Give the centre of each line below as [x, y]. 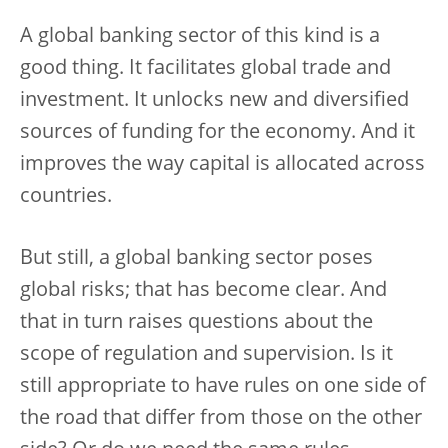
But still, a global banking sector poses [196, 259]
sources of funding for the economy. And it [217, 133]
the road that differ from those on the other [221, 419]
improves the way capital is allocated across [222, 165]
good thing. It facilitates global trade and [205, 69]
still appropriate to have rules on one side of [223, 387]
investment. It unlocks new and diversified [214, 101]
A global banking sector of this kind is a [200, 37]
